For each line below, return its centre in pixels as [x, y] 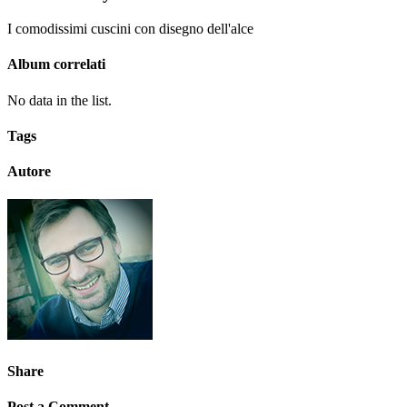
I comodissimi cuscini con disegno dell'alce [130, 29]
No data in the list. [60, 100]
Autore [29, 172]
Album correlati [56, 65]
